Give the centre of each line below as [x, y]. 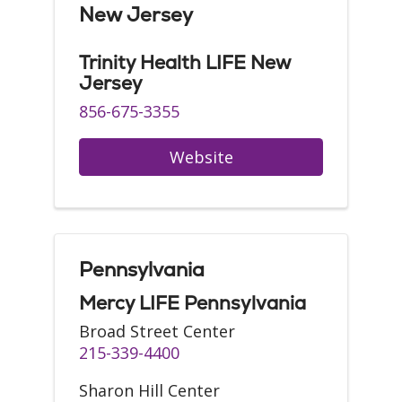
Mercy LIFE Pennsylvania [192, 303]
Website [201, 157]
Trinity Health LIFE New [184, 62]
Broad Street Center [157, 331]
